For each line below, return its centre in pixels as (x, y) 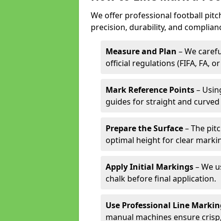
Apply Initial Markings (149, 167)
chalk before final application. (161, 179)
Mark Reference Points (150, 90)
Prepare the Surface (144, 128)
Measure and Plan (141, 51)
